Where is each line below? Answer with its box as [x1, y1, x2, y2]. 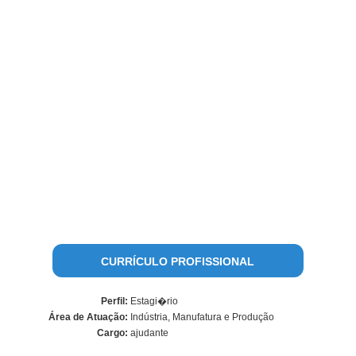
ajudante [127, 327, 168, 339]
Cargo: [96, 327, 128, 339]
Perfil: [100, 296, 128, 307]
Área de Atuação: [48, 311, 128, 323]
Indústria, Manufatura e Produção [127, 311, 274, 323]
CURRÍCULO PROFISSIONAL [101, 255, 255, 268]
